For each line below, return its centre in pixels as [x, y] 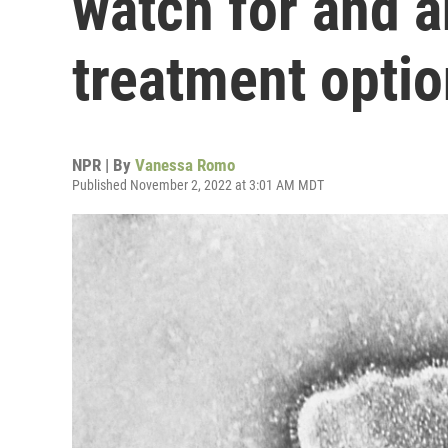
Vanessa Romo [185, 165]
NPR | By [103, 165]
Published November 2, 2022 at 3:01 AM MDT [198, 185]
